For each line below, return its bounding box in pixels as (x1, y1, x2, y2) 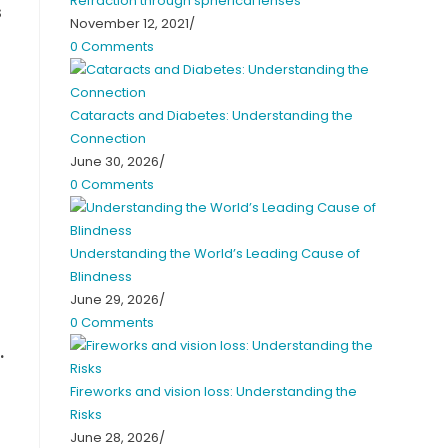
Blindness (70, 266, 132, 286)
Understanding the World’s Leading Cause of (70, 243, 360, 263)
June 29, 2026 (70, 289, 159, 309)
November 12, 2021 (70, 13, 189, 33)
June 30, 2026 (70, 151, 159, 171)
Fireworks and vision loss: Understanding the (70, 381, 357, 401)
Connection (70, 128, 146, 148)
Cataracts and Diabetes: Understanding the (70, 105, 353, 125)
